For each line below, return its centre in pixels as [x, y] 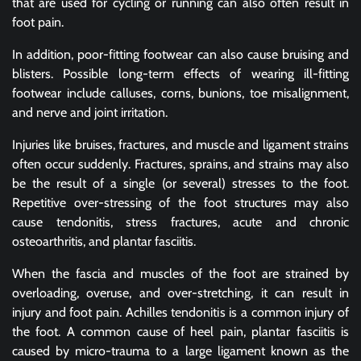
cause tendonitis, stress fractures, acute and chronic [180, 222]
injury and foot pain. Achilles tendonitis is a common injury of [180, 313]
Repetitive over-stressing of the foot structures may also [180, 203]
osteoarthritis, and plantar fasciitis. [104, 242]
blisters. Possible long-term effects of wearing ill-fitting [180, 74]
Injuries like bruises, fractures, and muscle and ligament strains [180, 145]
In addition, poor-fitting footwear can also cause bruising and [180, 55]
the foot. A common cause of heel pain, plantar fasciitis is [180, 332]
